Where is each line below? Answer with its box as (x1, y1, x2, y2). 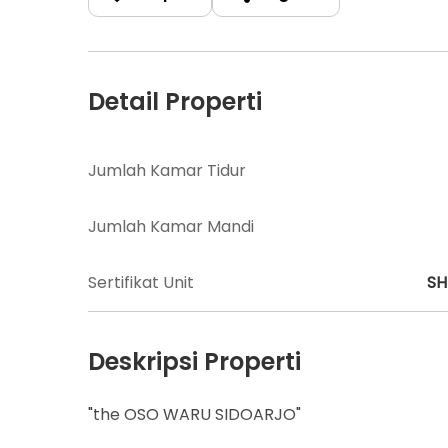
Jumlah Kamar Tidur (88, 158, 246, 182)
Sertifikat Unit (88, 270, 194, 294)
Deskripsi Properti (88, 344, 301, 378)
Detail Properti (88, 84, 262, 118)
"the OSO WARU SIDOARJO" (88, 402, 301, 426)
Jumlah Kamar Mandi (88, 214, 254, 238)
